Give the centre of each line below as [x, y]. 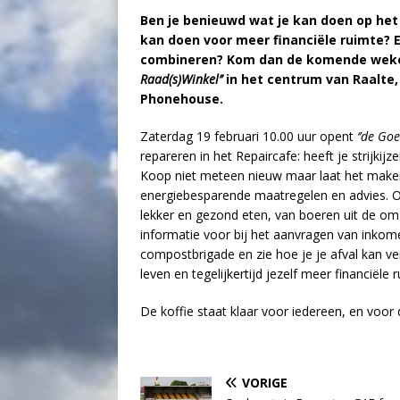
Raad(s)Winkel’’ [181, 79]
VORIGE [265, 383]
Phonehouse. [183, 99]
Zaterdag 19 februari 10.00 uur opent [249, 137]
